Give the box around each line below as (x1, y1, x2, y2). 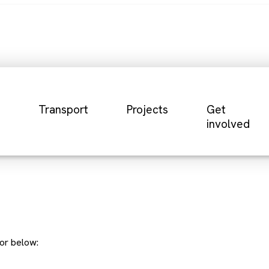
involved (207, 116, 250, 131)
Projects (127, 102, 169, 117)
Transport (38, 102, 89, 117)
